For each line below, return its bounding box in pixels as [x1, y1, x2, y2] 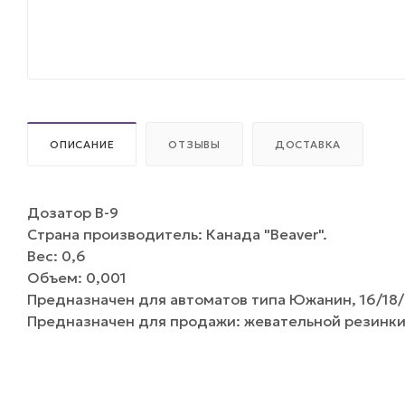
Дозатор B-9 [27, 202, 126, 221]
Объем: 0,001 [27, 268, 127, 287]
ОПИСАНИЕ [50, 137, 115, 151]
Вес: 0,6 [27, 246, 86, 265]
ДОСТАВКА [274, 137, 342, 151]
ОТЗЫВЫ [168, 137, 221, 151]
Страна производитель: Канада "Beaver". [27, 224, 327, 243]
